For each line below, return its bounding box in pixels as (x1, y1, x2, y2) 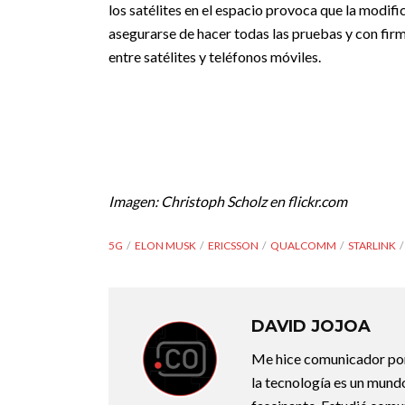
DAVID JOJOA (251, 316, 371, 336)
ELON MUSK (135, 239, 196, 252)
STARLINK (348, 239, 396, 252)
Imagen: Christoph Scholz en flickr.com (108, 193, 347, 210)
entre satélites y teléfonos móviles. (108, 48, 321, 65)
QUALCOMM (270, 239, 336, 252)
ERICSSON (208, 239, 259, 252)
